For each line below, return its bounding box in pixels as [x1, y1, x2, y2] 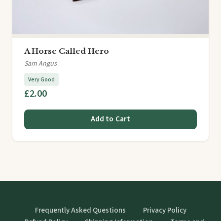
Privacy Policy [143, 205, 186, 216]
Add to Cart [90, 114, 131, 125]
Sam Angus [24, 58, 57, 69]
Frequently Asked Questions [35, 205, 126, 216]
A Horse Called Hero [24, 46, 109, 56]
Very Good [28, 75, 55, 84]
